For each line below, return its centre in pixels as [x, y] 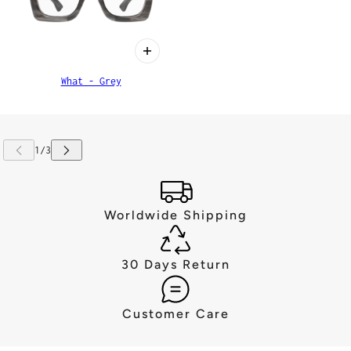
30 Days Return [175, 264]
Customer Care [175, 313]
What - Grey [91, 81]
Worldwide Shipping [175, 215]
